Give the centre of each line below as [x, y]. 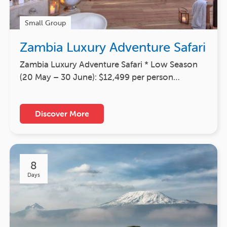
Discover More [62, 113]
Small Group [45, 23]
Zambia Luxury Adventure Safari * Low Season [109, 64]
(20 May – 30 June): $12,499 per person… [100, 77]
